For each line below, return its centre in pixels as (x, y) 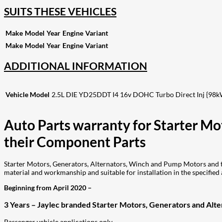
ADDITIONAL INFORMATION (76, 66)
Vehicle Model (28, 95)
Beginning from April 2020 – (48, 187)
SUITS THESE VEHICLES (60, 11)
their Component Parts (75, 142)
